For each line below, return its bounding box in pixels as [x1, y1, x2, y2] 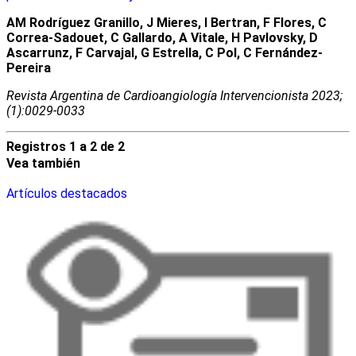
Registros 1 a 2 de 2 [6, 139, 125, 155]
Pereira [6, 60, 51, 76]
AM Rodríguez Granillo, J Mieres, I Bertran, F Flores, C [6, 15, 327, 31]
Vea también [6, 156, 80, 172]
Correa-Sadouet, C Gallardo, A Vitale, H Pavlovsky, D [6, 30, 318, 46]
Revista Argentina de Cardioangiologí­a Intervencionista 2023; [6, 88, 342, 104]
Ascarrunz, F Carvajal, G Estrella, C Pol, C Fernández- [6, 45, 323, 61]
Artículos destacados [6, 186, 127, 202]
